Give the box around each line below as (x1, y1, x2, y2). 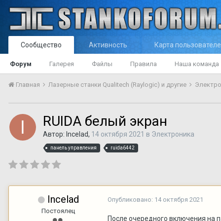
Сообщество (21, 41, 62, 49)
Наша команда (175, 60, 219, 68)
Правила (130, 60, 157, 68)
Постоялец (41, 207, 75, 215)
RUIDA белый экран (43, 113, 167, 129)
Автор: (43, 130, 66, 138)
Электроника (151, 130, 194, 138)
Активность (89, 41, 127, 49)
